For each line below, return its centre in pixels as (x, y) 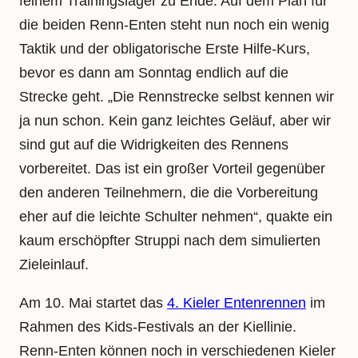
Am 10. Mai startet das (93, 303)
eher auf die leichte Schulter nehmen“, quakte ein (176, 217)
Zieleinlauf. (54, 265)
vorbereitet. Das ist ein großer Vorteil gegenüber (172, 169)
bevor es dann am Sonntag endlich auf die (154, 73)
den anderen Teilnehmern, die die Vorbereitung (169, 193)
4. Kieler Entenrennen (237, 303)
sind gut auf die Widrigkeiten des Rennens (154, 145)
